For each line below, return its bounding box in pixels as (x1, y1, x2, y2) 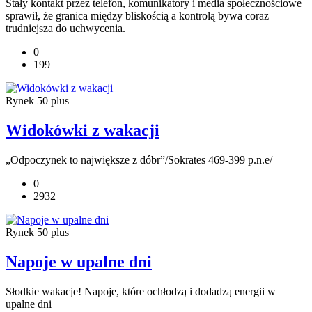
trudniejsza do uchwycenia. (6, 22, 125, 35)
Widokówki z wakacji (6, 121, 159, 140)
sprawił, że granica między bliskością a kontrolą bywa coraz (6, 10, 269, 22)
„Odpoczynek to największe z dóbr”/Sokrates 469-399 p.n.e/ (6, 153, 272, 166)
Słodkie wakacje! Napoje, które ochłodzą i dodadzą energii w (6, 285, 276, 297)
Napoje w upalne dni (6, 252, 152, 271)
